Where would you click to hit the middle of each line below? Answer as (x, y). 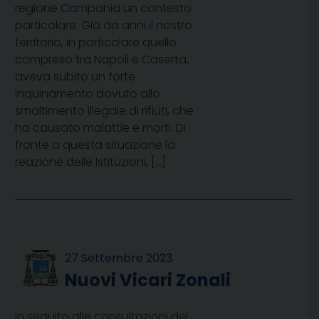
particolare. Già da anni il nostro (104, 26)
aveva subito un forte (75, 77)
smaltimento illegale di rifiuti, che (104, 111)
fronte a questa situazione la (95, 145)
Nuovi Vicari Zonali (148, 281)
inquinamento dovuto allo (88, 94)
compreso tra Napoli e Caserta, (102, 60)
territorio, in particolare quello (96, 43)
